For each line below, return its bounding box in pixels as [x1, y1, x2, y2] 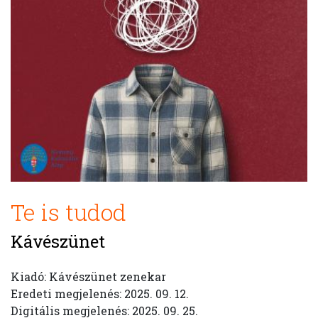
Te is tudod [11, 197, 126, 227]
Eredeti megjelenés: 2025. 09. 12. [11, 286, 189, 301]
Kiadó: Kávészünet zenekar [11, 269, 166, 284]
